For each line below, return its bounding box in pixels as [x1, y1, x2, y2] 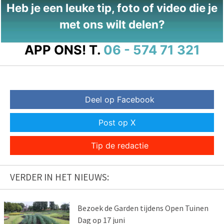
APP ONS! [24, 42, 86, 58]
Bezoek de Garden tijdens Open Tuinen [77, 203, 208, 213]
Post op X [98, 117, 135, 128]
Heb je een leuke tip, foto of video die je [6, 1, 217, 15]
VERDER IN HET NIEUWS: [10, 171, 109, 183]
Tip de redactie [90, 140, 148, 151]
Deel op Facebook [84, 94, 154, 105]
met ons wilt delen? [59, 17, 165, 31]
